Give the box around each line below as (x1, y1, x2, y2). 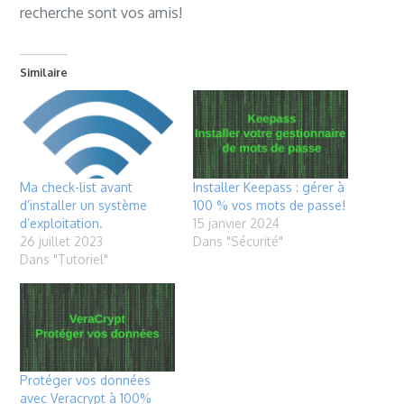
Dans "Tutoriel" (20, 252, 109, 268)
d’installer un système (20, 197, 148, 214)
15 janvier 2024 (193, 216, 280, 232)
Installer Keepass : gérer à (193, 179, 344, 196)
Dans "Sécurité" (193, 234, 283, 250)
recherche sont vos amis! (20, 4, 183, 22)
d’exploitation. (20, 216, 104, 232)
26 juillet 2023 (20, 234, 104, 250)
